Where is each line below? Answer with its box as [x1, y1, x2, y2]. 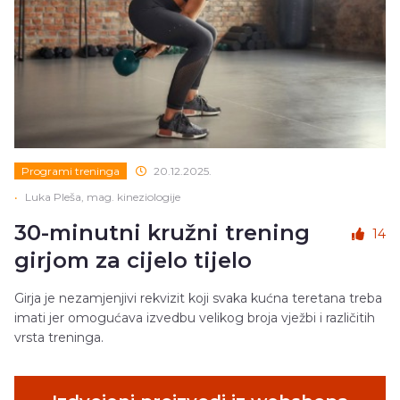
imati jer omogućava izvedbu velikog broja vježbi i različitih [14, 310, 375, 327]
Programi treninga [21, 164, 120, 179]
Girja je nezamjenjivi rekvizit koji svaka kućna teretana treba [14, 290, 382, 307]
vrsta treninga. [14, 329, 104, 346]
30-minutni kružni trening [14, 220, 310, 246]
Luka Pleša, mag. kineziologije [25, 190, 180, 204]
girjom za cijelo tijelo [14, 247, 252, 274]
